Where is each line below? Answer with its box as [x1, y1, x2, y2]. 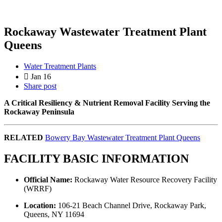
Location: [24, 201, 56, 210]
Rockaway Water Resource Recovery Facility [72, 175, 217, 184]
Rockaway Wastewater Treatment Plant [4, 25, 207, 38]
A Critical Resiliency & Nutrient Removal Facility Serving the [4, 98, 210, 107]
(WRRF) [24, 184, 52, 193]
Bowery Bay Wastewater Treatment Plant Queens [45, 133, 200, 142]
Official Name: [24, 175, 72, 184]
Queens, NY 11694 [24, 210, 84, 219]
